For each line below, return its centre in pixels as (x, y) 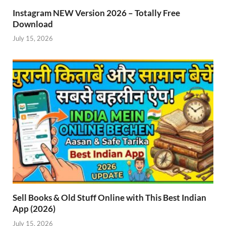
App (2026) (34, 209)
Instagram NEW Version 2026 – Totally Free (96, 13)
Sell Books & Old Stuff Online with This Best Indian (109, 197)
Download (33, 24)
